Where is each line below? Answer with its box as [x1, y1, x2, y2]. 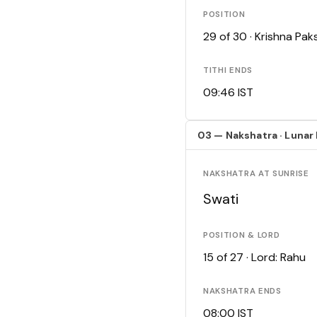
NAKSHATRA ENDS [203, 286, 282, 297]
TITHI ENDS [203, 65, 253, 76]
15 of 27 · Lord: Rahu [203, 250, 306, 265]
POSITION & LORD [203, 230, 280, 241]
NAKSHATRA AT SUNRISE [203, 168, 309, 180]
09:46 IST [203, 85, 253, 100]
